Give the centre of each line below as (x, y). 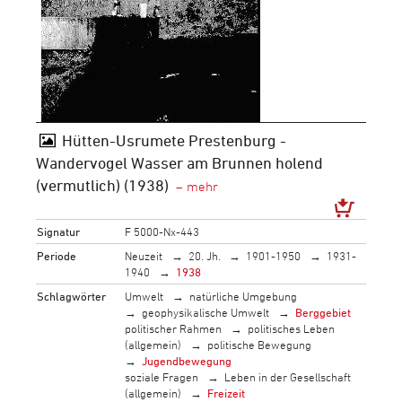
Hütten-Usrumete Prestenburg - (174, 140)
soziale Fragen (162, 376)
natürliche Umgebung (243, 296)
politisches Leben (291, 328)
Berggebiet (323, 312)
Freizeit (226, 393)
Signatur (59, 231)
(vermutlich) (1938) (102, 185)
